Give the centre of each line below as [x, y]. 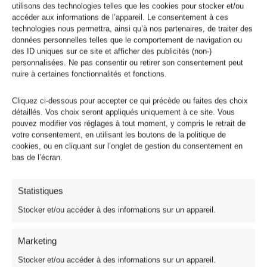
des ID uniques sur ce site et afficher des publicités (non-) [112, 51]
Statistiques [41, 191]
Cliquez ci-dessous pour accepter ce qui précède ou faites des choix [130, 101]
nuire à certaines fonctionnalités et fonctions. [89, 74]
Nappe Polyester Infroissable [63, 254]
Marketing [37, 241]
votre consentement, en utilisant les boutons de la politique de [119, 135]
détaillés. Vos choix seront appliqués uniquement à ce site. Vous [123, 112]
